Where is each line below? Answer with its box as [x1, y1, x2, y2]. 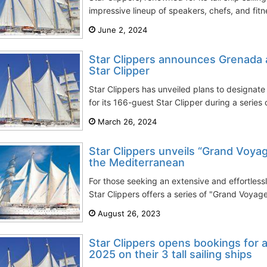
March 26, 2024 [95, 117, 157, 126]
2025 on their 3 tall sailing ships [89, 248, 252, 260]
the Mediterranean [89, 156, 185, 169]
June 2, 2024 [95, 25, 147, 35]
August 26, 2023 [95, 209, 160, 218]
